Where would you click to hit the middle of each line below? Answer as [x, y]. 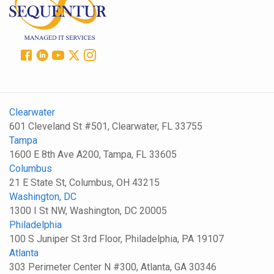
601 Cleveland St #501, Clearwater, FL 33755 [106, 126]
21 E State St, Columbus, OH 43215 [84, 182]
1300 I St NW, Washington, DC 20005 [88, 210]
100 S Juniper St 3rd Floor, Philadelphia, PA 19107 [117, 239]
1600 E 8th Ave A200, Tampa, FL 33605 [93, 154]
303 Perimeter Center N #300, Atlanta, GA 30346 [113, 267]
